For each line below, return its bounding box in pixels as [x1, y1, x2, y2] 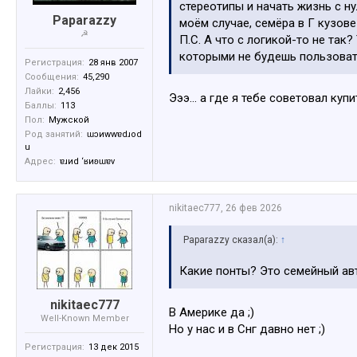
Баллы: [25, 100, 57, 112]
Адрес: [25, 156, 56, 167]
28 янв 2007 [88, 57, 138, 69]
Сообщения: [25, 72, 79, 83]
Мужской [49, 115, 89, 126]
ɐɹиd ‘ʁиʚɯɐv [60, 156, 115, 167]
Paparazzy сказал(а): [183, 234, 280, 246]
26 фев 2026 [226, 202, 282, 214]
